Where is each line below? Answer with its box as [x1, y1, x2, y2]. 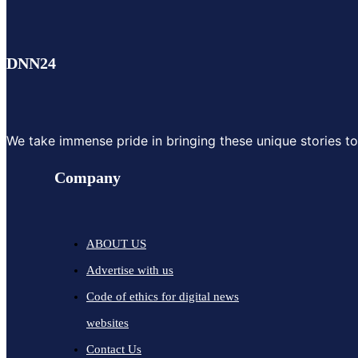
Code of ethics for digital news [86, 290, 239, 303]
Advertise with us [86, 264, 173, 276]
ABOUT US [86, 237, 146, 250]
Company [54, 169, 121, 186]
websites [86, 316, 129, 329]
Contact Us [86, 343, 141, 356]
